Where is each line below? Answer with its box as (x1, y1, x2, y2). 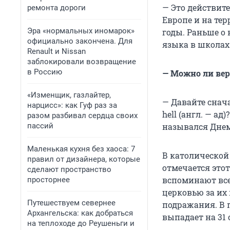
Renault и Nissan (27, 47, 86, 56)
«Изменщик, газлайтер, (27, 90, 111, 100)
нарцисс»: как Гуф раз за (27, 101, 117, 110)
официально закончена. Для (27, 36, 132, 46)
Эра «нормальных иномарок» (27, 26, 135, 35)
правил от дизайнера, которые (27, 155, 140, 164)
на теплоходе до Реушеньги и (27, 219, 135, 228)
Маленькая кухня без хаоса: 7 (27, 144, 135, 154)
